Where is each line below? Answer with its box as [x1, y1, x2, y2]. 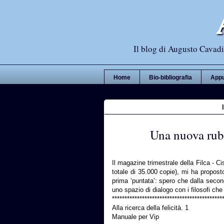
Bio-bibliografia [149, 74, 192, 81]
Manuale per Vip [112, 213, 159, 220]
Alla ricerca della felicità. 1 [112, 204, 188, 211]
